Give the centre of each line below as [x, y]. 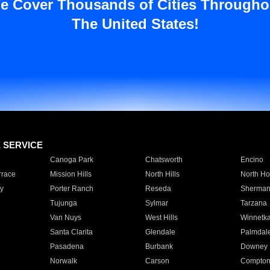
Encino [252, 160]
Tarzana [253, 203]
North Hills [162, 174]
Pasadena [67, 246]
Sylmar [156, 203]
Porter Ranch [71, 189]
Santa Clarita [71, 232]
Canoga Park [71, 160]
